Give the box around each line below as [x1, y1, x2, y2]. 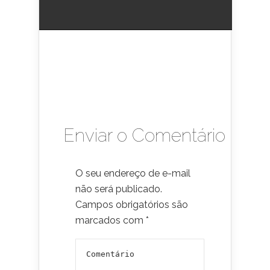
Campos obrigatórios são [75, 198, 188, 210]
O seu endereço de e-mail [75, 167, 190, 179]
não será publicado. [75, 183, 162, 195]
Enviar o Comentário [63, 124, 225, 146]
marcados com [75, 214, 146, 226]
